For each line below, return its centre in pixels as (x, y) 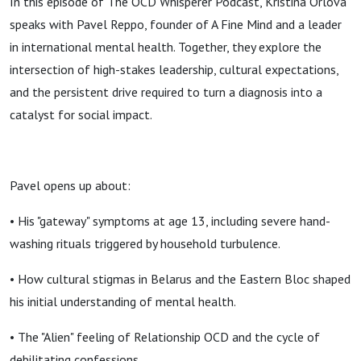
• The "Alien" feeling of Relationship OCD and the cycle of (165, 337)
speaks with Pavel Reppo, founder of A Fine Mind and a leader (176, 24)
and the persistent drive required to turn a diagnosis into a (166, 92)
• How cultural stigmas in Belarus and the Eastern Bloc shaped (180, 279)
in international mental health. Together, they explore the (166, 47)
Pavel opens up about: (70, 185)
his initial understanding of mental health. (123, 301)
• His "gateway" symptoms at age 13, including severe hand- (170, 221)
